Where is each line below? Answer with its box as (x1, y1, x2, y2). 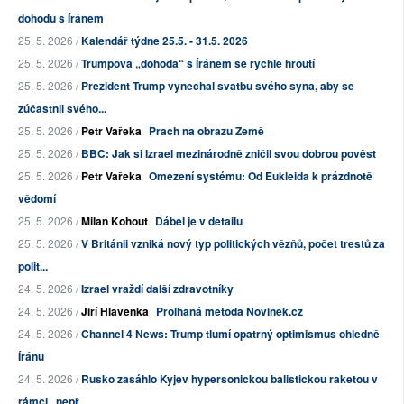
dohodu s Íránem (18, 9, 104, 26)
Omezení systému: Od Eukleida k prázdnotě (149, 167, 372, 184)
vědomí (18, 189, 56, 207)
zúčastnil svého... (18, 99, 106, 116)
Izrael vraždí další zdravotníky (81, 280, 234, 297)
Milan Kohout (81, 212, 148, 229)
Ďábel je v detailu (155, 212, 243, 229)
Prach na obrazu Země (149, 122, 264, 139)
